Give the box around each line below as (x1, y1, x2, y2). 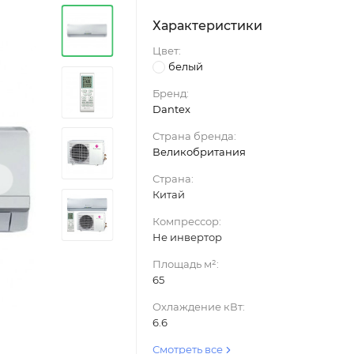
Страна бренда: (152, 130, 236, 143)
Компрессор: (152, 215, 221, 228)
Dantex (152, 103, 190, 116)
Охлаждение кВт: (152, 300, 245, 314)
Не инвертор (152, 231, 222, 244)
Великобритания (152, 145, 246, 159)
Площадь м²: (152, 258, 219, 271)
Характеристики (152, 18, 262, 33)
